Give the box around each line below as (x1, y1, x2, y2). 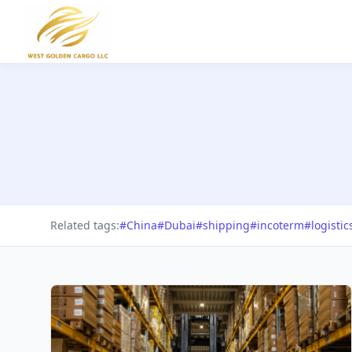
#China (119, 218, 157, 233)
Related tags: (50, 218, 119, 233)
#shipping (196, 218, 250, 233)
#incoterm (250, 218, 304, 233)
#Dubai (157, 218, 196, 233)
